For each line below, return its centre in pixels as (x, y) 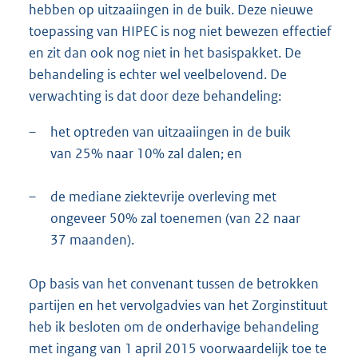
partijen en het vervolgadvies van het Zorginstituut (178, 306)
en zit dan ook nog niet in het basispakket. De (165, 53)
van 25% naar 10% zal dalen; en (146, 154)
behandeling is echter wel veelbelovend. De (158, 75)
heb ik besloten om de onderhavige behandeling (174, 327)
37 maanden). (92, 240)
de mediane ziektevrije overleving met (163, 197)
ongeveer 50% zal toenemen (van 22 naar (175, 219)
